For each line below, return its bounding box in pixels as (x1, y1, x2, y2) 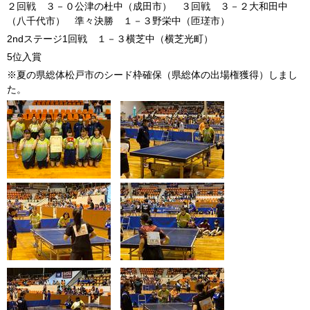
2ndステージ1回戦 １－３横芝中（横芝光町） (7, 33, 213, 44)
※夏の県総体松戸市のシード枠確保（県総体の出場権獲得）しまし (7, 69, 298, 80)
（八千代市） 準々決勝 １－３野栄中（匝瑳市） (7, 15, 230, 26)
